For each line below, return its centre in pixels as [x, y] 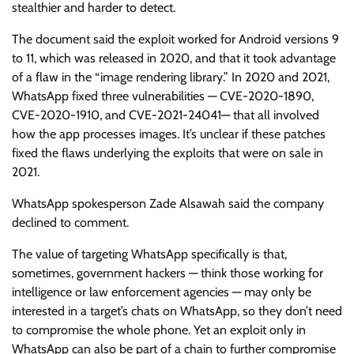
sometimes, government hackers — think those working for [168, 273]
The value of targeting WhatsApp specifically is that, [149, 254]
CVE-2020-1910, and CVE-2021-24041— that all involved [166, 115]
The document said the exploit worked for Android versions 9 [175, 40]
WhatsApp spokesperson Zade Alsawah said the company [168, 204]
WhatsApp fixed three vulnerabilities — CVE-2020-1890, [163, 96]
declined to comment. [70, 223]
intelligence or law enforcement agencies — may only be [162, 292]
